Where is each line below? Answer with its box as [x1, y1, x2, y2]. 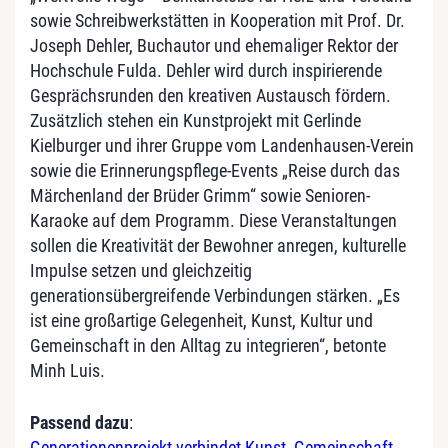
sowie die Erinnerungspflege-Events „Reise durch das [30, 160, 400, 182]
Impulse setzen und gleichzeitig [30, 260, 252, 282]
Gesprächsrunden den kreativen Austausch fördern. [30, 85, 391, 107]
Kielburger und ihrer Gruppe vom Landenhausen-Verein [30, 135, 414, 157]
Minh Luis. [30, 360, 105, 382]
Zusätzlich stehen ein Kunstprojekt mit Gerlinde [30, 110, 361, 132]
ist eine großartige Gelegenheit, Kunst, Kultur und [30, 310, 373, 332]
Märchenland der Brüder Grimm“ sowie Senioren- [30, 185, 370, 207]
